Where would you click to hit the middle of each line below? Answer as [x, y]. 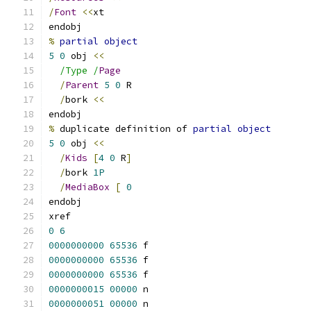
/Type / [79, 70]
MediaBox [87, 187]
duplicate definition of [124, 129]
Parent [82, 85]
